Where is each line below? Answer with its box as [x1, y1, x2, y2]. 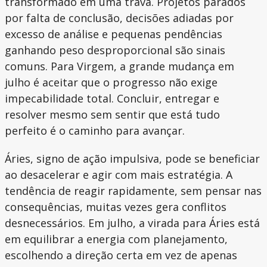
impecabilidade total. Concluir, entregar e [5, 91, 219, 106]
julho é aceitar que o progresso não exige [5, 75, 218, 90]
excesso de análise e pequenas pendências [5, 27, 222, 42]
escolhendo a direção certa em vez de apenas [5, 248, 237, 263]
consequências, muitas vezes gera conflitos [5, 200, 226, 215]
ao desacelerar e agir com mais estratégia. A [5, 167, 232, 182]
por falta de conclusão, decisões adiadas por [5, 11, 234, 26]
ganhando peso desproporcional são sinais [5, 43, 225, 58]
